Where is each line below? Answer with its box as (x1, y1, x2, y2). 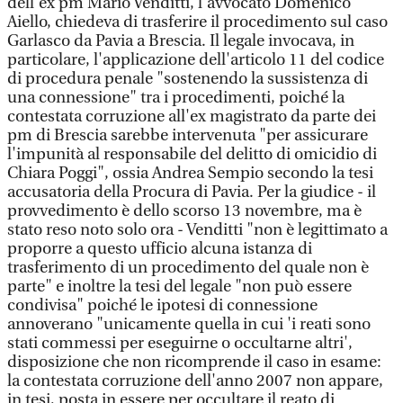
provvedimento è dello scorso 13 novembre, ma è (7, 201, 362, 220)
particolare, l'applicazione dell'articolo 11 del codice (7, 50, 384, 69)
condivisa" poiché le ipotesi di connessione (7, 296, 318, 315)
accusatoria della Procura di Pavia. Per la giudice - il (7, 183, 376, 201)
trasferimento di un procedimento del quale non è (7, 258, 369, 277)
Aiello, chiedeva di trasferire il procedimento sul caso (7, 13, 388, 31)
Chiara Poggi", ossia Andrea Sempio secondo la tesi (7, 164, 373, 183)
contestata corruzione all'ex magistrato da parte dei (7, 107, 376, 126)
